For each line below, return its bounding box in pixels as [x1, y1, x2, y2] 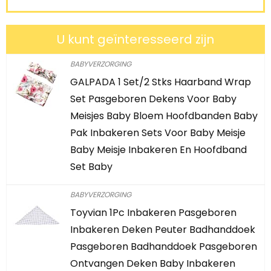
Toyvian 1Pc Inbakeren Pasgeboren [70, 206, 237, 220]
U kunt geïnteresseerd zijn [57, 31, 214, 48]
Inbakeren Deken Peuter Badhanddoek [70, 223, 255, 237]
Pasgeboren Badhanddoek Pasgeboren [70, 240, 257, 253]
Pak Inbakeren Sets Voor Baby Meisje [70, 126, 246, 140]
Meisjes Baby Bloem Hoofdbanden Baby [70, 109, 258, 123]
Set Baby [70, 160, 113, 174]
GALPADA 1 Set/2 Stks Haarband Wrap [70, 75, 251, 89]
